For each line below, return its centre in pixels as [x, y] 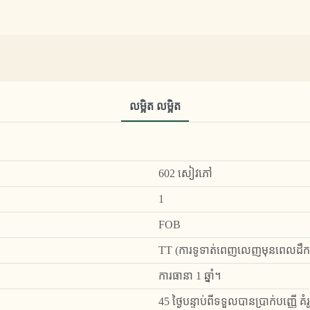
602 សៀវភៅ [185, 173]
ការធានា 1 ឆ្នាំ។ [189, 275]
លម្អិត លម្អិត [155, 106]
